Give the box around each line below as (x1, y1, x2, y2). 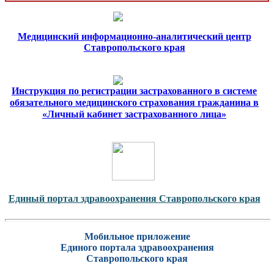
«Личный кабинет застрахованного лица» (42, 108, 226, 119)
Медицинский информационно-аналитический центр (17, 31, 251, 42)
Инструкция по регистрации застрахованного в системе (12, 85, 257, 96)
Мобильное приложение (84, 231, 190, 242)
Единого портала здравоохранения (60, 242, 214, 253)
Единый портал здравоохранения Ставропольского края (8, 193, 261, 204)
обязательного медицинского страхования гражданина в (10, 97, 259, 108)
